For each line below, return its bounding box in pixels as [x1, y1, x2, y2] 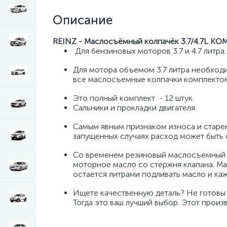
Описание [53, 13, 112, 27]
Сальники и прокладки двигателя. [73, 103, 197, 112]
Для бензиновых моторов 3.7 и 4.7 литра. [73, 46, 226, 56]
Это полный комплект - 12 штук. [73, 93, 194, 103]
